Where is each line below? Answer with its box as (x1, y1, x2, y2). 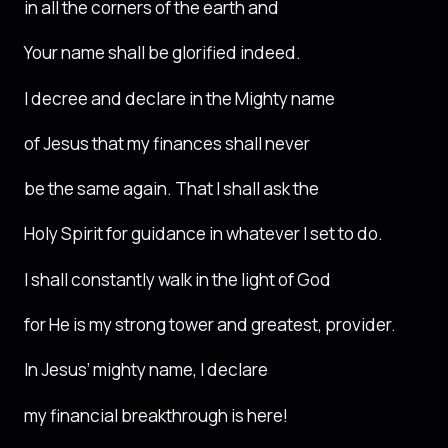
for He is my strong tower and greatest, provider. (24, 312, 396, 336)
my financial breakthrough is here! (24, 403, 288, 427)
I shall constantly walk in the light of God (24, 267, 331, 291)
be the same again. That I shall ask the (24, 177, 319, 201)
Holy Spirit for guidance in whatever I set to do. (24, 222, 383, 246)
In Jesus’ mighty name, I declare (24, 358, 268, 382)
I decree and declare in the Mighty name (24, 86, 335, 110)
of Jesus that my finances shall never (24, 131, 310, 155)
